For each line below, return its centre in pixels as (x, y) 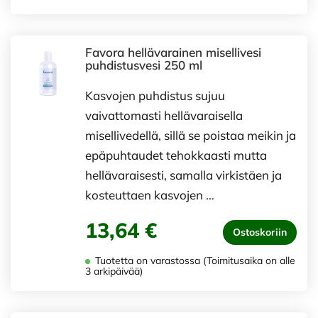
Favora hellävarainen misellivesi (173, 52)
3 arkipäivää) (114, 271)
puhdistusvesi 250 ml (144, 65)
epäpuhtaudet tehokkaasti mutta (176, 155)
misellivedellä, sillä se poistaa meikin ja (191, 135)
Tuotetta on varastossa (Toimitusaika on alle (194, 261)
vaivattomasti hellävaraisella (164, 115)
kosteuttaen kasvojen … (150, 195)
